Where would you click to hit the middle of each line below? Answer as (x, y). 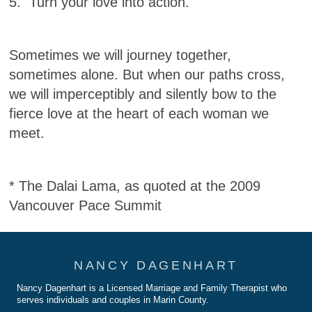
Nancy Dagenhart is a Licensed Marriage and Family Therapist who (151, 288)
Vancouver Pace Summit (86, 206)
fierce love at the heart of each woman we (139, 114)
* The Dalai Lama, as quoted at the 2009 (135, 186)
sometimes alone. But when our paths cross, (147, 75)
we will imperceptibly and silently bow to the (143, 94)
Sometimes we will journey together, (120, 55)
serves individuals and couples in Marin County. (112, 300)
